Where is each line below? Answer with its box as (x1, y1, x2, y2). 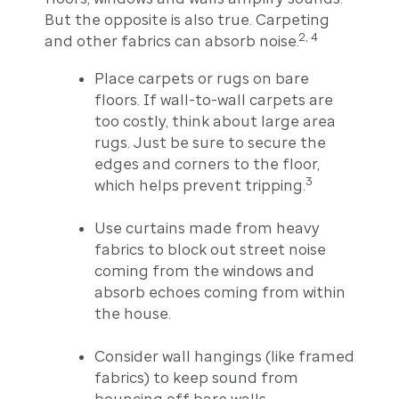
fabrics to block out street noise (94, 240, 326, 258)
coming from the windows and (94, 261, 314, 280)
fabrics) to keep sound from (94, 368, 298, 387)
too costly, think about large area (94, 111, 336, 130)
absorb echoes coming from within (94, 282, 346, 301)
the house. (94, 304, 171, 322)
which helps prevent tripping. (94, 175, 305, 194)
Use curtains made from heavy (94, 218, 320, 237)
